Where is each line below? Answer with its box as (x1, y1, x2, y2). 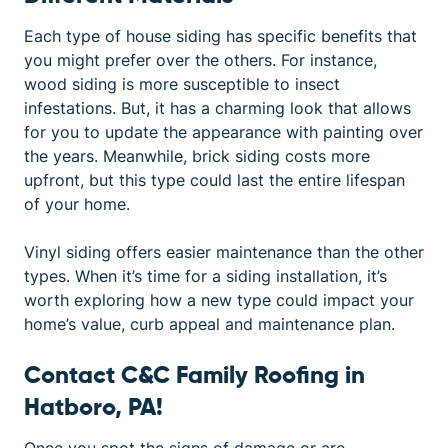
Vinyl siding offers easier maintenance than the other (24, 242, 424, 262)
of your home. (24, 194, 130, 214)
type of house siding (66, 26, 221, 46)
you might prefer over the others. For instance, (24, 50, 377, 70)
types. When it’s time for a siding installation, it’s (24, 266, 387, 286)
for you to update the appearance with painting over (24, 122, 423, 142)
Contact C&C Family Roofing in (24, 364, 365, 388)
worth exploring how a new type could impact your (24, 290, 414, 310)
